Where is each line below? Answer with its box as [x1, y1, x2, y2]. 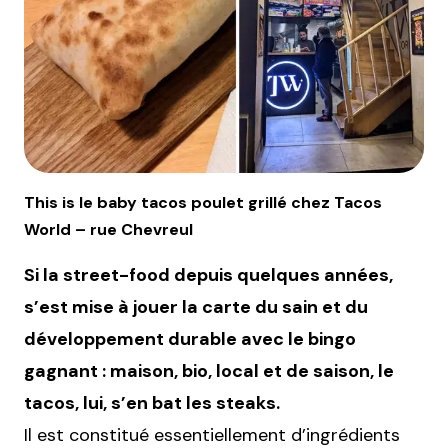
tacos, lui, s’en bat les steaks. [24, 390, 280, 415]
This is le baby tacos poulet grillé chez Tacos [24, 191, 382, 213]
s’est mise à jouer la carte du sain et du [24, 294, 368, 319]
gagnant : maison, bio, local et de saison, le [24, 358, 394, 383]
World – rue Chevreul [24, 218, 193, 240]
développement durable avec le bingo [24, 326, 356, 351]
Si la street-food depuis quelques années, [24, 262, 393, 287]
